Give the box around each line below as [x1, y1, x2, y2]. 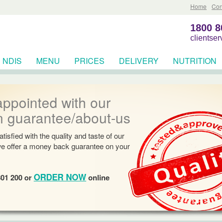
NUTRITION [173, 55, 217, 66]
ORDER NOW [34, 171, 86, 183]
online [86, 172, 110, 183]
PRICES [74, 55, 105, 66]
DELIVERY [119, 55, 159, 66]
